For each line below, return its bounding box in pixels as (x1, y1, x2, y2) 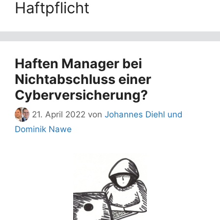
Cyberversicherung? (15, 86, 148, 103)
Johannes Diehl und (105, 110, 183, 120)
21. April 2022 (32, 110, 85, 120)
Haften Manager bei (15, 55, 142, 72)
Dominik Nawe (15, 124, 72, 135)
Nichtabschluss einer (15, 71, 151, 87)
